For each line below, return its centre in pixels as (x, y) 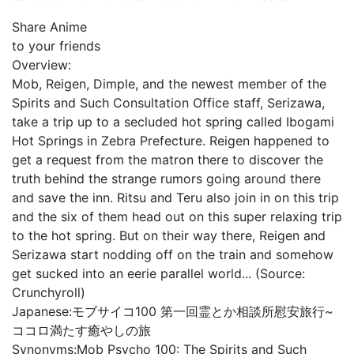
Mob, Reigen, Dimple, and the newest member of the (169, 84)
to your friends (56, 46)
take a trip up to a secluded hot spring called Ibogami (173, 122)
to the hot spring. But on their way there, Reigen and (169, 235)
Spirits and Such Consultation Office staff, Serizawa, (168, 103)
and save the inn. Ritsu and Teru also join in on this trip (175, 198)
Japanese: (42, 311)
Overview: (41, 65)
